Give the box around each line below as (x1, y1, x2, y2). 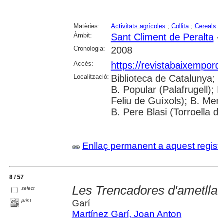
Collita (171, 22, 189, 30)
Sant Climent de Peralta (110, 31, 214, 42)
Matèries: (73, 22, 100, 30)
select (21, 185, 35, 191)
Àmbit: (73, 31, 92, 39)
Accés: (73, 59, 93, 67)
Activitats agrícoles (110, 22, 165, 30)
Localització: (73, 73, 109, 80)
